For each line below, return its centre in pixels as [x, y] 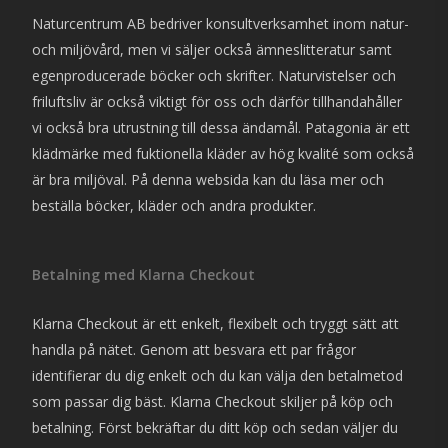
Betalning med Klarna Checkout [144, 275]
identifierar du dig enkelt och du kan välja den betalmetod [218, 376]
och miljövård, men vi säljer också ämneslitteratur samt [212, 50]
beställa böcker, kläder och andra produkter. [174, 206]
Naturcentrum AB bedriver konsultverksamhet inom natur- [221, 24]
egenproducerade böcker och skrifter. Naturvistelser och [214, 76]
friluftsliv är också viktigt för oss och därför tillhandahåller [217, 102]
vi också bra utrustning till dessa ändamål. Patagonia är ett [221, 128]
